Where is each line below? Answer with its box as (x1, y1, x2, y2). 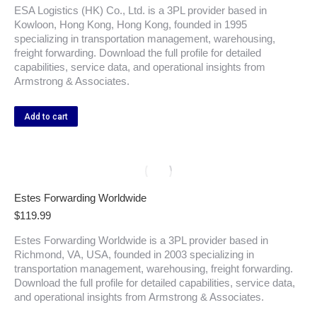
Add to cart (24, 112, 68, 122)
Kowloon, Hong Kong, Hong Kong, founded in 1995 (14, 18, 247, 30)
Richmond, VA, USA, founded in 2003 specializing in (14, 248, 254, 260)
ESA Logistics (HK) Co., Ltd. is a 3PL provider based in (14, 4, 267, 16)
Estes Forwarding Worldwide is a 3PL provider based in (14, 234, 268, 246)
